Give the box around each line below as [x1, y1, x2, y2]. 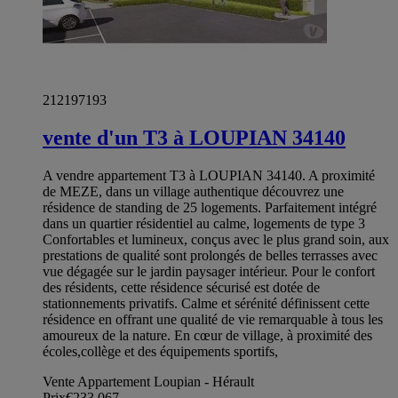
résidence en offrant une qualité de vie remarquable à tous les [43, 311, 383, 327]
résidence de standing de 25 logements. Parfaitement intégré [43, 199, 377, 215]
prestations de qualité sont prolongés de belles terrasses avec [43, 247, 378, 263]
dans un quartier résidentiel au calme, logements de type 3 [43, 215, 365, 231]
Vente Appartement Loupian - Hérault [43, 373, 254, 389]
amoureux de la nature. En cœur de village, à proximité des [43, 327, 372, 343]
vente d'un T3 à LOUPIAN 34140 [43, 125, 346, 149]
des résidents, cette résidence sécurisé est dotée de [43, 279, 320, 295]
